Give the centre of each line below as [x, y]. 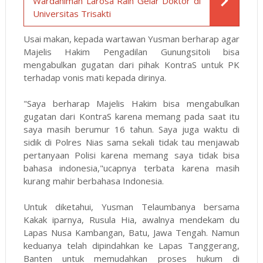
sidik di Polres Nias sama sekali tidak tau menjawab [131, 142]
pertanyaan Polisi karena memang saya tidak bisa [131, 155]
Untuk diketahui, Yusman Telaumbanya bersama [131, 207]
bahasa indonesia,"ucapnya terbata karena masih [131, 168]
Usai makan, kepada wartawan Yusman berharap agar [131, 39]
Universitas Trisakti [72, 14]
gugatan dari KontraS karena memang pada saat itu [131, 117]
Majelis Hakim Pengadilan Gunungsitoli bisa [131, 52]
